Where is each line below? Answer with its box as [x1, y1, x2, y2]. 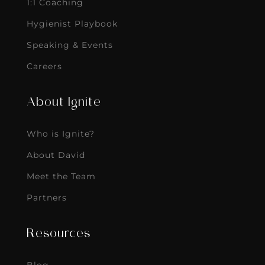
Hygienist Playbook [26, 18, 118, 30]
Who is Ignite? [26, 128, 95, 140]
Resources [26, 228, 91, 241]
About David [26, 150, 85, 161]
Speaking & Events [26, 40, 113, 51]
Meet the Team [26, 171, 96, 182]
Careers [26, 61, 62, 72]
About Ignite [26, 97, 101, 109]
